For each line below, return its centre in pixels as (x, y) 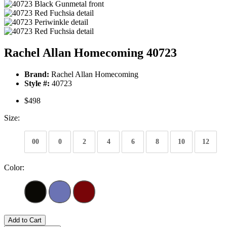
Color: (14, 168)
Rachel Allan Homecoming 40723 (90, 53)
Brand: (37, 74)
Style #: (37, 84)
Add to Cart (25, 220)
